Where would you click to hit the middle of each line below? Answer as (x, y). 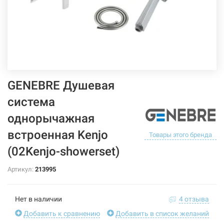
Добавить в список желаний (162, 213)
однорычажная (51, 118)
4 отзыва (194, 199)
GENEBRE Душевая (61, 85)
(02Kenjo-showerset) (63, 151)
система (31, 102)
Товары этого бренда (180, 134)
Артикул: (21, 169)
